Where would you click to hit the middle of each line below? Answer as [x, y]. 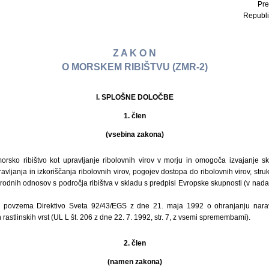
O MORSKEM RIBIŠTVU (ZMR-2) [134, 67]
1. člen [134, 116]
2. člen [134, 243]
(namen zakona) [134, 261]
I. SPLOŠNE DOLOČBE [134, 97]
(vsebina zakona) [134, 134]
